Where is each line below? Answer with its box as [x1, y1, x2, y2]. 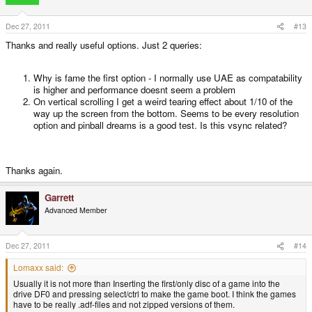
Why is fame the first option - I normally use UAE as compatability [33, 71, 302, 85]
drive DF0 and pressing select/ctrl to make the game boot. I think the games [13, 288, 296, 300]
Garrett [45, 190, 74, 204]
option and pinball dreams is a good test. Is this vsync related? [33, 118, 287, 132]
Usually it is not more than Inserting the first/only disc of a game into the [13, 277, 280, 290]
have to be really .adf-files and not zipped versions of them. [13, 298, 235, 311]
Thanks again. [6, 163, 63, 177]
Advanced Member [45, 204, 107, 215]
